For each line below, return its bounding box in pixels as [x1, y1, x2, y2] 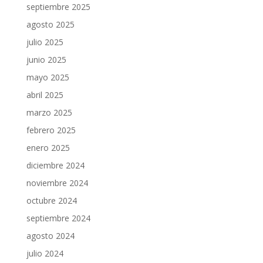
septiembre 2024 [26, 213, 90, 224]
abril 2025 [26, 89, 63, 100]
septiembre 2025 [26, 1, 90, 12]
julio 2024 [26, 248, 63, 259]
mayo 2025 [26, 72, 69, 83]
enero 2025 [26, 142, 70, 153]
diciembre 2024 [26, 160, 85, 171]
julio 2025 [26, 36, 63, 48]
